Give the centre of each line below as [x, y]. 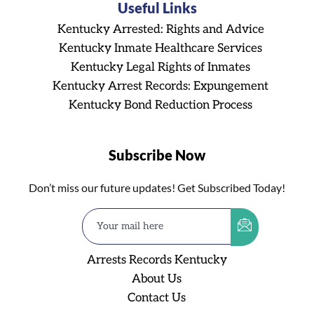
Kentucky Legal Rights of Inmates [161, 67]
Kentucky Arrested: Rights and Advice [161, 29]
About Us [157, 279]
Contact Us [157, 298]
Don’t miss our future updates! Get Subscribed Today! [157, 187]
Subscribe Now [157, 155]
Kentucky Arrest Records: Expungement [161, 86]
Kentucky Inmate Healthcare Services [161, 48]
